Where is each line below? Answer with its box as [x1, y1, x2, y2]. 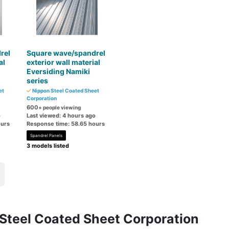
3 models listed [27, 142, 70, 149]
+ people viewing [38, 104, 81, 110]
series [27, 76, 49, 85]
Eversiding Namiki [27, 67, 90, 76]
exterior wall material [27, 58, 101, 66]
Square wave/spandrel [27, 49, 106, 57]
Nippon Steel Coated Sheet [31, 87, 100, 94]
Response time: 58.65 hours [27, 120, 105, 127]
